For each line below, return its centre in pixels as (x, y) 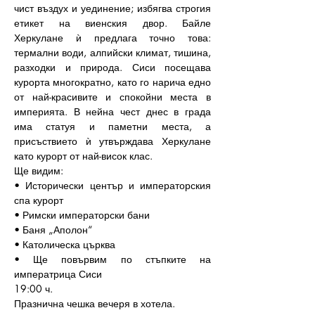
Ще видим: (39, 171)
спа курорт (39, 200)
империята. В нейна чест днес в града (112, 111)
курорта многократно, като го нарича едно (112, 82)
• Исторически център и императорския (112, 185)
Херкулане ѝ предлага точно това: (112, 38)
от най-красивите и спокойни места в (112, 97)
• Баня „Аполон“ (53, 230)
